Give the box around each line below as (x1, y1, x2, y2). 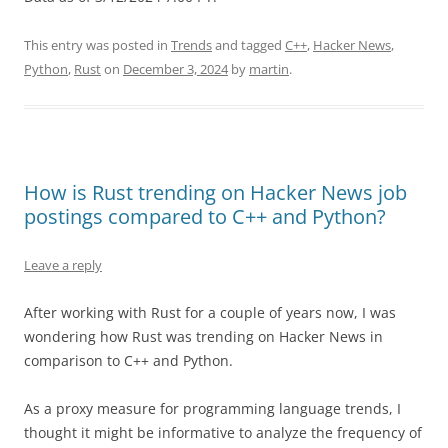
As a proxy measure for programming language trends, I (24, 398, 401, 418)
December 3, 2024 (123, 59, 228, 78)
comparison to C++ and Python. (24, 350, 233, 370)
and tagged (212, 35, 285, 54)
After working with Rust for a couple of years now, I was (24, 302, 396, 322)
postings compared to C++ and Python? (24, 202, 386, 230)
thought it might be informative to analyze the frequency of (24, 422, 422, 442)
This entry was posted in (24, 35, 171, 54)
